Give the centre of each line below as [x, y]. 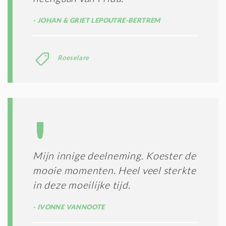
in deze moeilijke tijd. [82, 185]
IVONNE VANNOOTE [70, 207]
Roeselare [73, 57]
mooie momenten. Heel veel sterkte [115, 170]
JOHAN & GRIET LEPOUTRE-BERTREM [98, 20]
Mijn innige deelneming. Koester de [115, 155]
